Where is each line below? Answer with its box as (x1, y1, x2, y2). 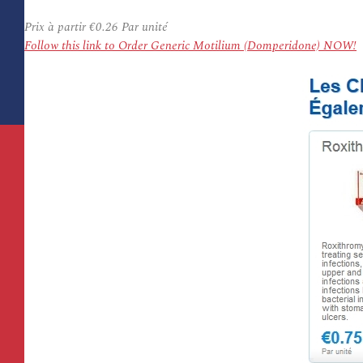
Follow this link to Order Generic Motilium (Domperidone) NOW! (24, 36, 357, 55)
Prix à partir (24, 18, 89, 36)
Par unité (118, 18, 168, 36)
